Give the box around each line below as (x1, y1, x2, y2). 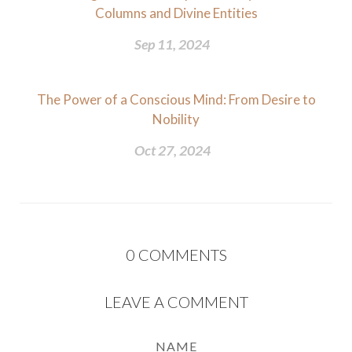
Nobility (152, 111, 200, 127)
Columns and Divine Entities (94, 5, 258, 21)
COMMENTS (137, 245, 227, 264)
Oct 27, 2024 (134, 141, 211, 159)
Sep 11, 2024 (134, 35, 210, 53)
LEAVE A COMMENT (104, 292, 248, 311)
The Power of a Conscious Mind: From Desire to (36, 91, 316, 108)
